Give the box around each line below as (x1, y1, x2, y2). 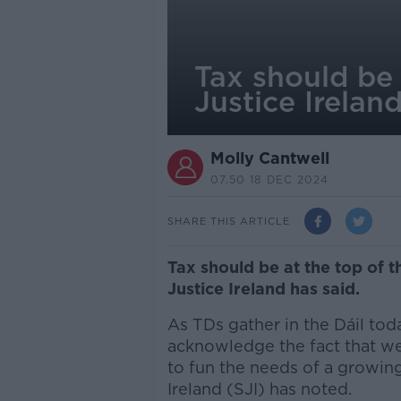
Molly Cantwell (209, 149, 329, 167)
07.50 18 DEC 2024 (209, 173, 328, 186)
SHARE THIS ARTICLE (166, 214, 290, 227)
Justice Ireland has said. (166, 279, 360, 298)
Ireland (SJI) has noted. (166, 380, 352, 398)
